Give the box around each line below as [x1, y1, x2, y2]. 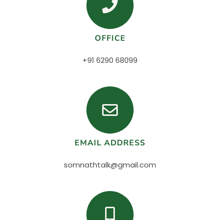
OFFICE [94, 33, 126, 44]
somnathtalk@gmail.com [64, 160, 156, 170]
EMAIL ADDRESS [75, 137, 145, 148]
